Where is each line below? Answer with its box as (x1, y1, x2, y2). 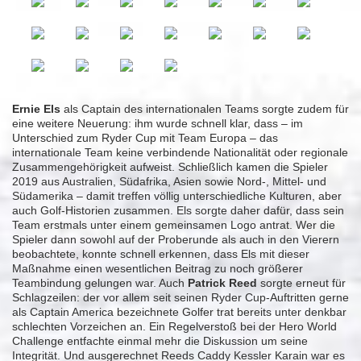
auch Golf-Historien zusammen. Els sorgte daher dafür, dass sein (12, 204, 344, 218)
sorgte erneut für (257, 276, 346, 290)
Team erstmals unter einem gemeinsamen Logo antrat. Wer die (12, 218, 335, 232)
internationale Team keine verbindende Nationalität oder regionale (12, 146, 348, 160)
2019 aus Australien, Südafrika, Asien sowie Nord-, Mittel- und (12, 175, 326, 189)
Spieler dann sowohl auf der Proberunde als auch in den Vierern (12, 233, 339, 247)
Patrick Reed (188, 276, 257, 290)
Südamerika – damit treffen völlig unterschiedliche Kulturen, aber (12, 189, 342, 203)
